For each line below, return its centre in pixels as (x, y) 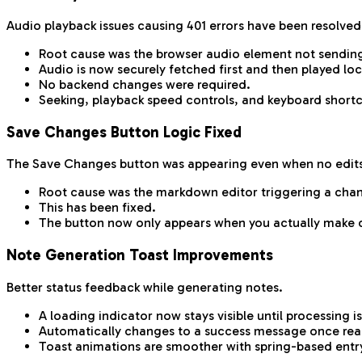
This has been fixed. (97, 208)
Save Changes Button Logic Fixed (124, 132)
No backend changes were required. (145, 84)
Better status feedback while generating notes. (145, 287)
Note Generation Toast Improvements (140, 255)
